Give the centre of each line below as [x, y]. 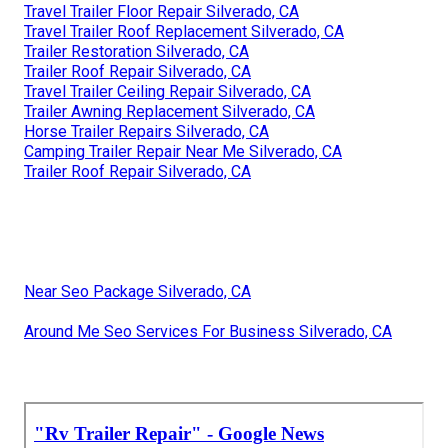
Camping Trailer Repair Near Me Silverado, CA [183, 152]
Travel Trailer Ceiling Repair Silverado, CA [167, 92]
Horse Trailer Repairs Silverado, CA [146, 132]
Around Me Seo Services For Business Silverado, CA [208, 332]
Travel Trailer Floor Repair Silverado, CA [161, 12]
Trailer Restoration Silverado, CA [136, 52]
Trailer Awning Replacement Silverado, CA [169, 112]
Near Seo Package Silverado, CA [137, 292]
